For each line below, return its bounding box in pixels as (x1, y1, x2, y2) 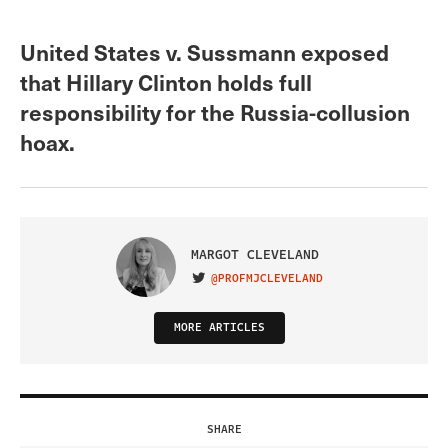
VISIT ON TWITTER (189, 274, 302, 292)
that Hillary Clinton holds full (20, 65, 312, 97)
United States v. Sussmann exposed (20, 35, 389, 67)
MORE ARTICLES (173, 318, 265, 336)
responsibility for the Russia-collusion (20, 95, 410, 127)
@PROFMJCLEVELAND (210, 269, 323, 287)
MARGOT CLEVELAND (190, 245, 319, 266)
